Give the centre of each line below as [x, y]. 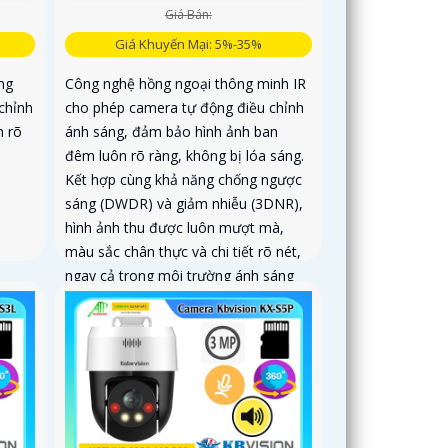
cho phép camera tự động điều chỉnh [185, 108]
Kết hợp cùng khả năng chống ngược [184, 180]
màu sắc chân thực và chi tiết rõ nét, [183, 252]
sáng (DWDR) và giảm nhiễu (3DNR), [184, 204]
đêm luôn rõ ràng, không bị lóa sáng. [185, 156]
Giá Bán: [188, 15]
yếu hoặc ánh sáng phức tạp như [171, 300]
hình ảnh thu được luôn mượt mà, [175, 228]
